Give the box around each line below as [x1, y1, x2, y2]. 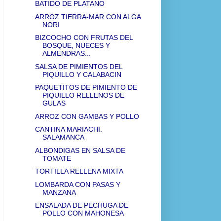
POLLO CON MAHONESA [42, 209, 124, 218]
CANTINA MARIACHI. [35, 125, 102, 134]
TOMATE [42, 154, 71, 162]
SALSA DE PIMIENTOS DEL [35, 62, 122, 71]
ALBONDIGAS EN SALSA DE [35, 146, 125, 154]
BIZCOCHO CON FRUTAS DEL [35, 34, 133, 42]
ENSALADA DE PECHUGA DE [35, 201, 128, 210]
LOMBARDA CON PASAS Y [35, 180, 120, 188]
